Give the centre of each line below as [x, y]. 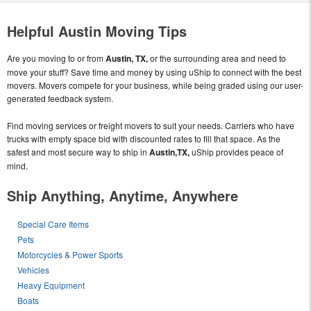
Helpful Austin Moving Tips [97, 31]
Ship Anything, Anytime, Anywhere [123, 196]
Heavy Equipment [51, 285]
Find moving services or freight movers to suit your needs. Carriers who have [151, 126]
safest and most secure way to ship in [78, 152]
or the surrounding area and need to [217, 58]
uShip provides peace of [236, 152]
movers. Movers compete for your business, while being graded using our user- [155, 85]
